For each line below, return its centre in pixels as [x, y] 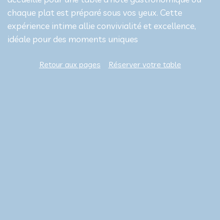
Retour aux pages [70, 65]
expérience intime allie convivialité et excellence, [102, 26]
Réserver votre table [145, 65]
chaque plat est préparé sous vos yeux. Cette [95, 13]
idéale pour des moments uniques [73, 39]
